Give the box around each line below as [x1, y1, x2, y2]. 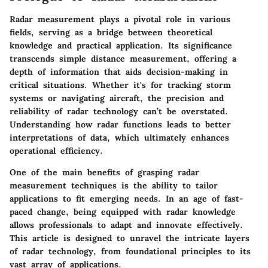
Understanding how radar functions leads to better [10, 118, 231, 130]
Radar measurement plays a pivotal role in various [10, 13, 230, 25]
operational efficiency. [10, 145, 103, 156]
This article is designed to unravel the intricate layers [10, 232, 249, 243]
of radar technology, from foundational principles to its [10, 245, 251, 257]
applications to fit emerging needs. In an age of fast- [10, 193, 243, 204]
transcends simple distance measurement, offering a [10, 53, 236, 64]
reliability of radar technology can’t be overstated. [10, 105, 228, 117]
